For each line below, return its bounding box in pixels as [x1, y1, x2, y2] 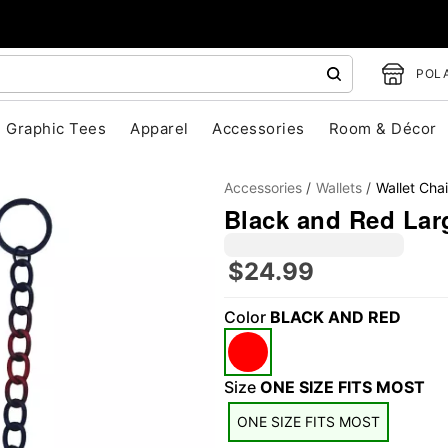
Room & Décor [328, 119, 437, 138]
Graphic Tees [6, 119, 107, 138]
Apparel [130, 119, 189, 138]
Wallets [316, 179, 362, 196]
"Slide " [141, 302, 200, 326]
